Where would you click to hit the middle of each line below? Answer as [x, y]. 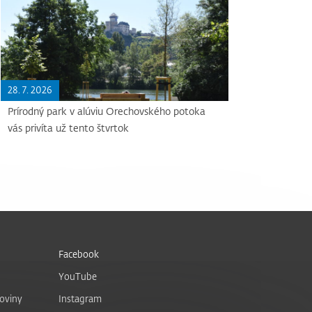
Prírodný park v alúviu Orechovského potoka [107, 111]
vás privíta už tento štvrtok [69, 128]
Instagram [80, 299]
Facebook [78, 254]
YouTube [77, 276]
